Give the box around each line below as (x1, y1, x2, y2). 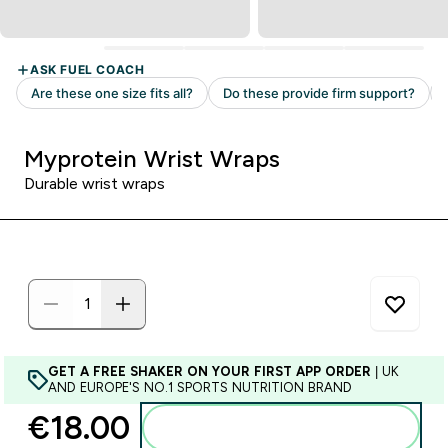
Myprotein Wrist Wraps (24, 145, 280, 172)
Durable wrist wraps (24, 175, 165, 192)
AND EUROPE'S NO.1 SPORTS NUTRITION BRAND (48, 380, 352, 395)
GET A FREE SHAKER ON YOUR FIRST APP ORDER (48, 364, 371, 379)
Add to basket (246, 420, 340, 436)
